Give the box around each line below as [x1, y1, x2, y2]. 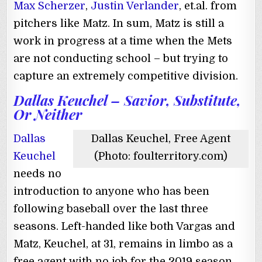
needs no [13, 167, 62, 180]
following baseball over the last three [13, 202, 209, 215]
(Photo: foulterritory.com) [94, 150, 227, 162]
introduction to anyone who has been [13, 185, 210, 197]
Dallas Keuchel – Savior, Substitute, [13, 91, 242, 110]
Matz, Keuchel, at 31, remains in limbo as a [13, 237, 233, 250]
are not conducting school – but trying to [13, 52, 229, 64]
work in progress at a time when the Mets [13, 35, 233, 47]
